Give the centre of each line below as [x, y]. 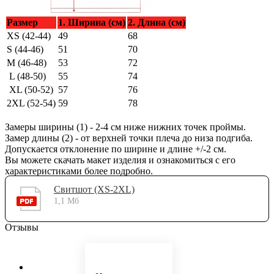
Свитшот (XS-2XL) [94, 189]
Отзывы [22, 227]
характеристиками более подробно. [79, 171]
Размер [22, 22]
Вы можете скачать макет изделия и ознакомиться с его [120, 160]
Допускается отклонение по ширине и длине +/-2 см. [116, 149]
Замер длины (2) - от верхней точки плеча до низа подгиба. [129, 138]
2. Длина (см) [157, 22]
